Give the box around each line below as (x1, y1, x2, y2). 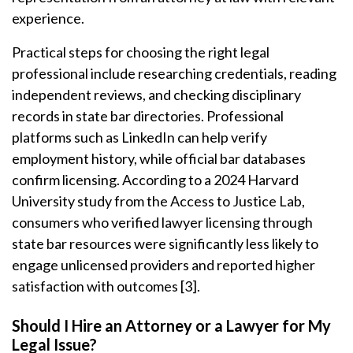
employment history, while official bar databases (12, 150, 306, 167)
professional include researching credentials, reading (12, 65, 336, 82)
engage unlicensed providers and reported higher (12, 256, 315, 273)
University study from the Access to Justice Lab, (12, 192, 305, 210)
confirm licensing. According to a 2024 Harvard (12, 171, 299, 188)
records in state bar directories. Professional (12, 107, 284, 124)
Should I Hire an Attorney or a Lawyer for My (12, 316, 331, 335)
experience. (12, 9, 84, 27)
